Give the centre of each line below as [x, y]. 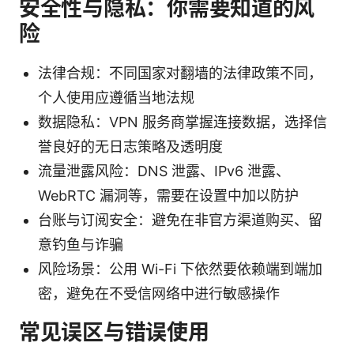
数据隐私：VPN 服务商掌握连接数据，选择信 [183, 122]
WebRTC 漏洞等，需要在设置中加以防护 [168, 195]
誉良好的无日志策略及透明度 [130, 146]
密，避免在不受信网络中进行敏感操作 [159, 293]
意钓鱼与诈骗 [81, 244]
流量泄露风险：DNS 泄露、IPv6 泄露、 [164, 171]
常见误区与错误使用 [114, 332]
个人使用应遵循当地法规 [116, 97]
